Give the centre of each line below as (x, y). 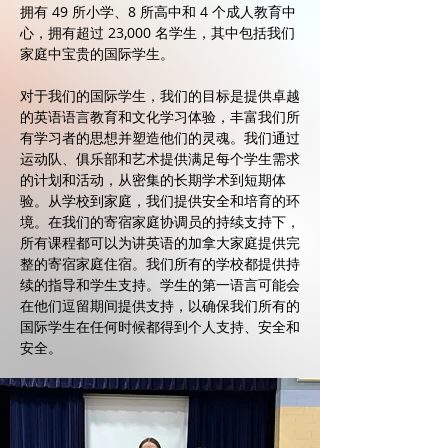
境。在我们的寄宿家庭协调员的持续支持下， (160, 221)
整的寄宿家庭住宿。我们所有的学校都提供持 (160, 263)
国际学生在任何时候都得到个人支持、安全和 (160, 326)
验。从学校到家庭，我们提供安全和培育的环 (160, 200)
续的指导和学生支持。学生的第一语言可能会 (160, 284)
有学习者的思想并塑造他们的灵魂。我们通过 (160, 137)
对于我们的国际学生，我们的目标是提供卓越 (160, 95)
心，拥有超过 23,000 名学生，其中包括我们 (157, 32)
